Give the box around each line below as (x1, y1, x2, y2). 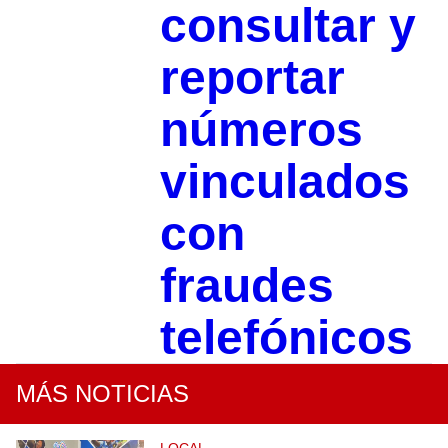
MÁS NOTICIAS (16, 379, 189, 407)
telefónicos (159, 310, 413, 364)
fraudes (159, 258, 334, 312)
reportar (159, 50, 345, 104)
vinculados (159, 154, 410, 208)
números (159, 102, 363, 156)
